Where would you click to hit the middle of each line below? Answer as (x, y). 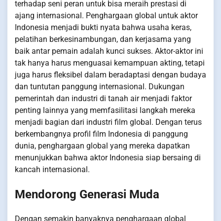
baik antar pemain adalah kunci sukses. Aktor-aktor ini (109, 51)
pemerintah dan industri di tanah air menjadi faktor (103, 99)
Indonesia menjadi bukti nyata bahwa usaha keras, (103, 28)
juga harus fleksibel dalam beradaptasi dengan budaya (110, 75)
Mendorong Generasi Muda (87, 195)
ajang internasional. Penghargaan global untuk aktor (106, 16)
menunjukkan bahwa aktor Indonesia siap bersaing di (108, 158)
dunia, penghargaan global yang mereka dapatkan (102, 146)
